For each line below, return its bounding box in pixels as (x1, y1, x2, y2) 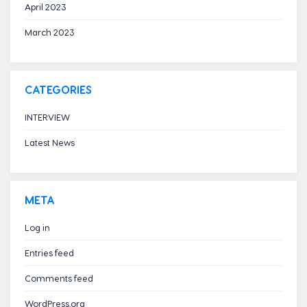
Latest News (24, 137, 75, 147)
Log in (24, 222, 50, 232)
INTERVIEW (24, 112, 70, 122)
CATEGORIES (24, 83, 92, 96)
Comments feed (24, 273, 93, 283)
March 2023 (24, 27, 75, 37)
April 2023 (24, 1, 66, 12)
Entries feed (24, 247, 74, 258)
